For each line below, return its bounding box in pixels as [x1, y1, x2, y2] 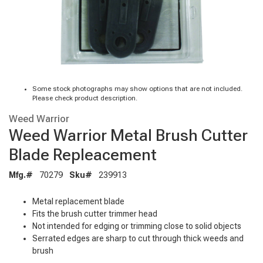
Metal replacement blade [32, 196, 124, 206]
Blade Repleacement [9, 144, 157, 164]
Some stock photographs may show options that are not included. [32, 85, 242, 93]
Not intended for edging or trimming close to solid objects [32, 221, 241, 231]
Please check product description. [32, 94, 137, 102]
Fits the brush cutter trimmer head [32, 208, 157, 218]
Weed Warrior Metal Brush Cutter [9, 125, 248, 145]
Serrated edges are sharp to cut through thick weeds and [32, 233, 244, 243]
